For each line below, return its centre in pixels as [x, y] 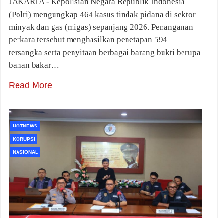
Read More [30, 85]
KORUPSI [24, 139]
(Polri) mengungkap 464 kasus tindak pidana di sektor [102, 15]
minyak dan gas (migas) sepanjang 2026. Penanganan [101, 27]
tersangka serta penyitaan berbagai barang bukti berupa [105, 53]
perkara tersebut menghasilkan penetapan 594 [88, 40]
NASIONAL [25, 152]
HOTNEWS [25, 126]
